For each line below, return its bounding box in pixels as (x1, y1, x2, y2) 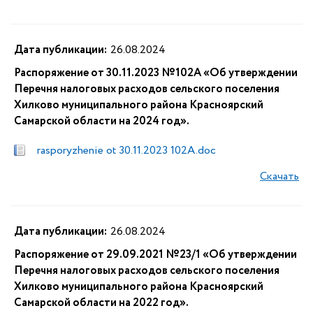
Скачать (260, 168, 299, 184)
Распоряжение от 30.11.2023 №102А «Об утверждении (14, 65, 298, 81)
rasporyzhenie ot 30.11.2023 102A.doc (37, 143, 216, 159)
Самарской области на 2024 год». (14, 113, 189, 129)
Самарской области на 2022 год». (14, 295, 189, 311)
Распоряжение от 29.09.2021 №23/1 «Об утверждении (14, 247, 297, 263)
